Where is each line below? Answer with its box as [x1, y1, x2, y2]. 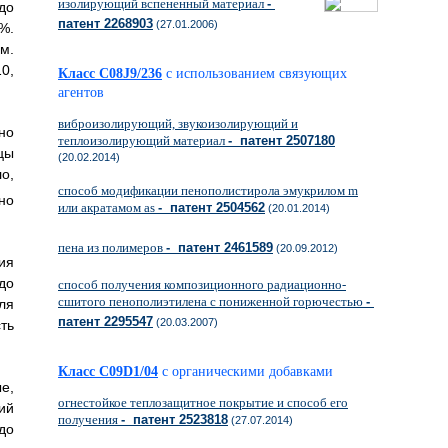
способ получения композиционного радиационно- [58, 277, 346, 292]
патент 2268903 [58, 16, 153, 31]
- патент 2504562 [158, 200, 265, 215]
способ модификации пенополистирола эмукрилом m [58, 183, 358, 198]
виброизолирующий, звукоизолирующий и [58, 116, 298, 131]
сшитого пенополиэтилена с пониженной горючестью [58, 294, 366, 309]
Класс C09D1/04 [58, 364, 158, 379]
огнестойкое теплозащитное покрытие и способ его [58, 395, 348, 410]
